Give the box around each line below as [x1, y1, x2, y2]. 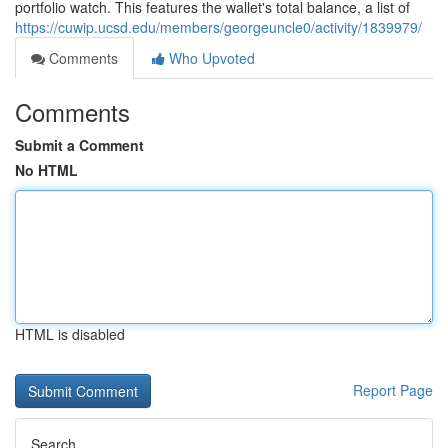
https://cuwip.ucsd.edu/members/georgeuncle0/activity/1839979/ [15, 17, 422, 37]
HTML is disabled [15, 324, 125, 344]
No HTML [15, 160, 78, 180]
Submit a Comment [15, 135, 144, 155]
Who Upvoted [165, 48, 255, 68]
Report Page [353, 380, 433, 400]
